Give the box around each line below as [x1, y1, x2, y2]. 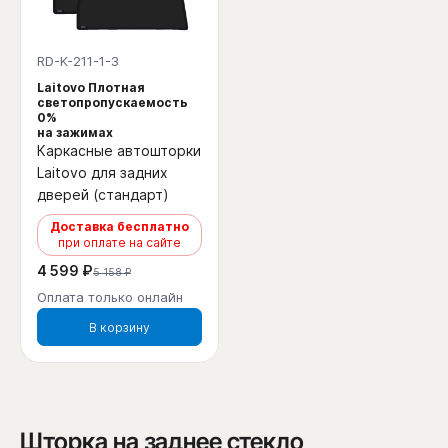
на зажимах [37, 125, 113, 141]
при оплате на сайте [58, 235, 181, 251]
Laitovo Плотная [37, 80, 145, 96]
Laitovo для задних [37, 164, 168, 182]
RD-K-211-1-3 [37, 53, 119, 70]
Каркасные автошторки [37, 142, 201, 160]
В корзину [89, 319, 150, 335]
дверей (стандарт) [37, 186, 169, 204]
